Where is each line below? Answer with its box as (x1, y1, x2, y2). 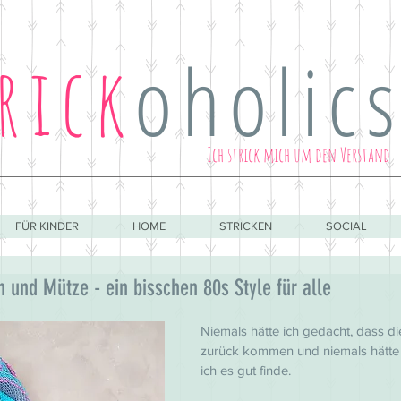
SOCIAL (326, 219, 367, 233)
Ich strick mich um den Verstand (207, 142, 390, 166)
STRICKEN (219, 219, 272, 233)
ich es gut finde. (200, 363, 291, 378)
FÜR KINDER (15, 219, 79, 233)
